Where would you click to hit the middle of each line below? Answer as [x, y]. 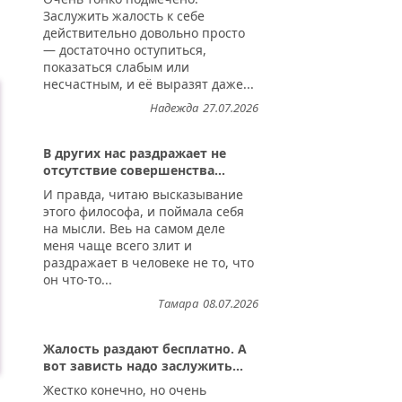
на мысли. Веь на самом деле [134, 229]
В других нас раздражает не [135, 153]
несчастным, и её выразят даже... [149, 84]
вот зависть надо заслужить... [143, 366]
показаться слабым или [116, 67]
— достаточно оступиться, [125, 50]
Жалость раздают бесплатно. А [145, 349]
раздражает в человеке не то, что [149, 263]
